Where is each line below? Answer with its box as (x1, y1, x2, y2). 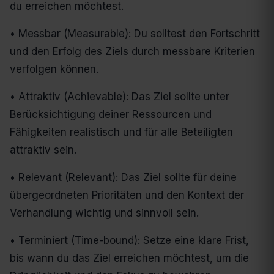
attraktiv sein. (10, 144, 76, 157)
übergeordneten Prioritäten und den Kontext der (10, 189, 244, 202)
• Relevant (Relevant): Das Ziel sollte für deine (10, 171, 237, 184)
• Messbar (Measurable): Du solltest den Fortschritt (10, 28, 260, 40)
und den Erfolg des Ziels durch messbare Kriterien (10, 45, 255, 58)
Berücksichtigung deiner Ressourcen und (10, 108, 212, 121)
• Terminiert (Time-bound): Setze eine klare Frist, (10, 234, 249, 247)
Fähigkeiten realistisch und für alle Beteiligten (10, 126, 233, 139)
